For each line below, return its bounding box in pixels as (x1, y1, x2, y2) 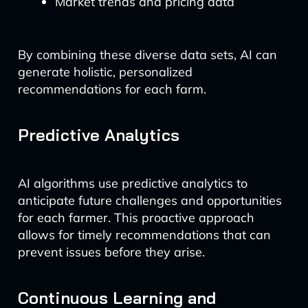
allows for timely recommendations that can (17, 227, 271, 243)
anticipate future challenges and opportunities (17, 192, 282, 208)
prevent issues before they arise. (17, 244, 205, 260)
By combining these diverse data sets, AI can (17, 47, 277, 63)
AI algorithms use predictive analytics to (17, 175, 247, 191)
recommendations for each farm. (17, 81, 206, 97)
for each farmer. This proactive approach (17, 210, 254, 225)
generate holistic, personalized (17, 64, 192, 80)
